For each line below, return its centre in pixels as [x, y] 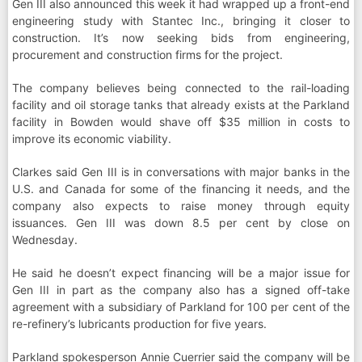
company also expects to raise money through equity [181, 206]
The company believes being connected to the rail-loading [181, 88]
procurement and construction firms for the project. [147, 55]
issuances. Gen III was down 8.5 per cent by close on [181, 223]
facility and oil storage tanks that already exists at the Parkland [181, 105]
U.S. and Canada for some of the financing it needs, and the [181, 189]
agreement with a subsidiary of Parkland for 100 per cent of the [181, 307]
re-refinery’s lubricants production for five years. [139, 324]
